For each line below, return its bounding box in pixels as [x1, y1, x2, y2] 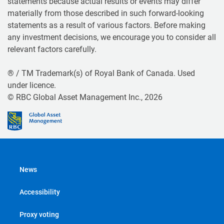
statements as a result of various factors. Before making [7, 20, 205, 30]
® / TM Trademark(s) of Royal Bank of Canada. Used [7, 68, 195, 78]
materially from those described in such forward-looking [7, 8, 204, 18]
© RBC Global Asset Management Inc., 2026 [7, 92, 162, 102]
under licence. [7, 80, 56, 90]
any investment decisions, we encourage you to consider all [7, 32, 216, 42]
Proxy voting [19, 210, 59, 218]
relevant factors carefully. [7, 44, 96, 54]
